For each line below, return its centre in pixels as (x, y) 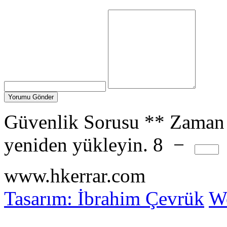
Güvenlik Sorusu (72, 122)
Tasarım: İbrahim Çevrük (104, 198)
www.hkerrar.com (75, 176)
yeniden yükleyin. (76, 145)
